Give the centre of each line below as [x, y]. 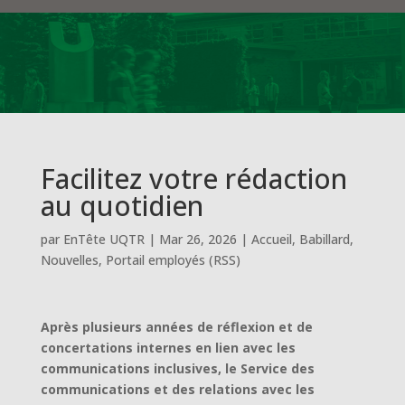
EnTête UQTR [104, 239]
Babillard [324, 239]
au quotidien [122, 206]
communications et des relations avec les [177, 389]
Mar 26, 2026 [198, 239]
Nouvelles [69, 260]
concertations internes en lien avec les [168, 348]
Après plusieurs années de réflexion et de [176, 327]
